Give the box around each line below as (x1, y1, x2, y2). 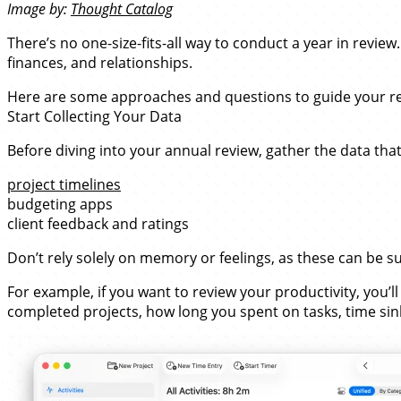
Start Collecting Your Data (7, 107, 182, 126)
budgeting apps (7, 194, 113, 214)
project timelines (7, 175, 121, 194)
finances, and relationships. (7, 53, 192, 73)
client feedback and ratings (7, 214, 189, 234)
